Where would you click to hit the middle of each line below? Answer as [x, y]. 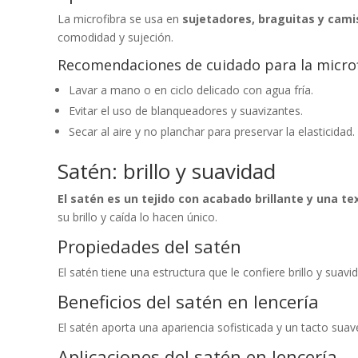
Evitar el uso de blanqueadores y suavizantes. [186, 110]
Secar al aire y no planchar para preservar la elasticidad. [212, 131]
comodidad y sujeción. [115, 37]
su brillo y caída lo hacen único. [137, 217]
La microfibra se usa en [120, 18]
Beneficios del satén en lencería [188, 301]
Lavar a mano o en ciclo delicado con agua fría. [191, 89]
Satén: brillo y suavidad [167, 171]
